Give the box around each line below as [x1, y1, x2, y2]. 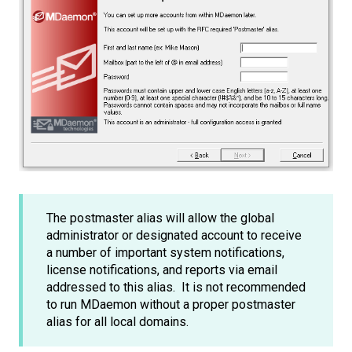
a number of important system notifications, [46, 244, 284, 260]
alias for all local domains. [46, 313, 192, 329]
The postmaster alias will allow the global [46, 210, 274, 225]
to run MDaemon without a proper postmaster [46, 296, 295, 312]
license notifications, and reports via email [46, 262, 277, 277]
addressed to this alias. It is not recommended [46, 279, 306, 295]
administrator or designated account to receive [46, 227, 302, 243]
